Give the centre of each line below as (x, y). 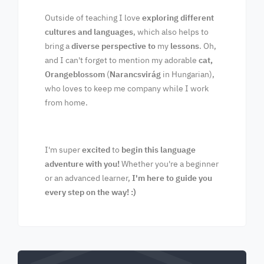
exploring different (177, 18)
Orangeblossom (75, 74)
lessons (185, 46)
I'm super (62, 150)
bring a (58, 46)
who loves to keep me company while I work (127, 88)
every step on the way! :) (90, 192)
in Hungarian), (189, 74)
